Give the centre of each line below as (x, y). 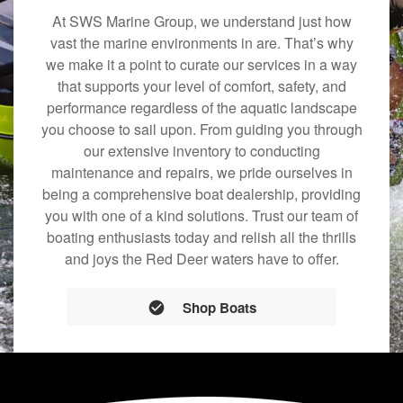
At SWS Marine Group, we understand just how (201, 22)
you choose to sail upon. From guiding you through (201, 130)
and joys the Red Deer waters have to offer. (201, 259)
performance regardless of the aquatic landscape (201, 108)
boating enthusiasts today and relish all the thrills (201, 237)
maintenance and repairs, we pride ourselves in (201, 173)
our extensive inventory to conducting (201, 151)
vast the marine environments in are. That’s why (201, 43)
